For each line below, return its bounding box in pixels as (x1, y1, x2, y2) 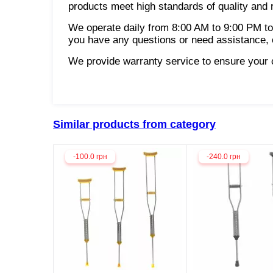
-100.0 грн (73, 152, 107, 161)
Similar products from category (53, 118, 216, 130)
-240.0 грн (207, 152, 241, 161)
